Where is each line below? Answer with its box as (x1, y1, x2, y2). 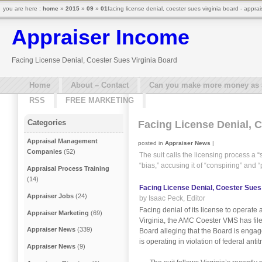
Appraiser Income (12, 25, 189, 49)
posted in (138, 139, 165, 146)
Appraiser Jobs (27, 192, 74, 199)
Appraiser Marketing (27, 209, 89, 216)
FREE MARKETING (65, 96, 134, 105)
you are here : (3, 5, 43, 12)
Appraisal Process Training (27, 165, 110, 173)
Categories (27, 118, 67, 127)
